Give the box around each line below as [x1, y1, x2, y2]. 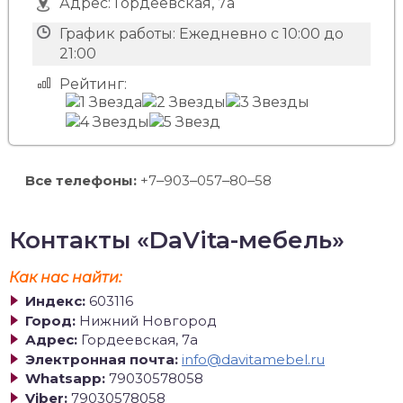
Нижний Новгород [79, 311, 217, 329]
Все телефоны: [25, 172, 137, 189]
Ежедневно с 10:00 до [178, 25, 344, 42]
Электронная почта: [25, 350, 178, 368]
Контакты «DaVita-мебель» [9, 226, 345, 255]
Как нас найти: [9, 269, 121, 286]
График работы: [58, 25, 175, 42]
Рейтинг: [58, 76, 127, 93]
